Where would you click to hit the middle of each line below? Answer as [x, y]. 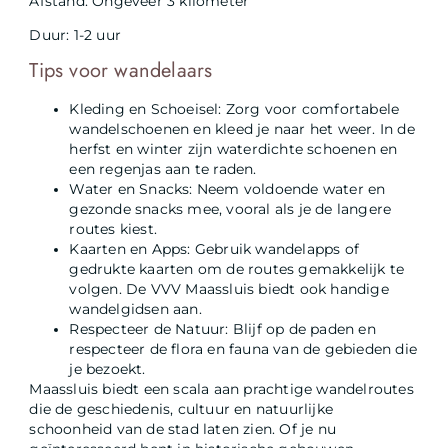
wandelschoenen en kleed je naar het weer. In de [242, 129]
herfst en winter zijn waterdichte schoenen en [233, 149]
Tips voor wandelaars [121, 71]
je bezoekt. [107, 369]
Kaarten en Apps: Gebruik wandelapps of [214, 249]
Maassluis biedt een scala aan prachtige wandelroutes [221, 389]
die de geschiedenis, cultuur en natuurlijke [181, 409]
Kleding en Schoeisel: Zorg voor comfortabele [234, 109]
